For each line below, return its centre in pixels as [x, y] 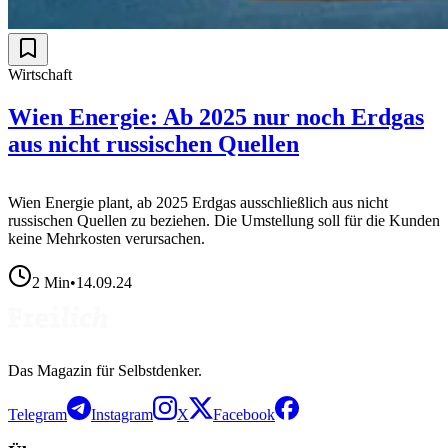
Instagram [122, 414]
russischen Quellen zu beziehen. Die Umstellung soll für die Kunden [224, 220]
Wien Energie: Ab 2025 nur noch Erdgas [216, 116]
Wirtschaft [40, 74]
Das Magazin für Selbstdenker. [105, 370]
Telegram [37, 414]
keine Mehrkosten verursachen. [106, 238]
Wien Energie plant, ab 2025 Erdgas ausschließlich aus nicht [198, 202]
